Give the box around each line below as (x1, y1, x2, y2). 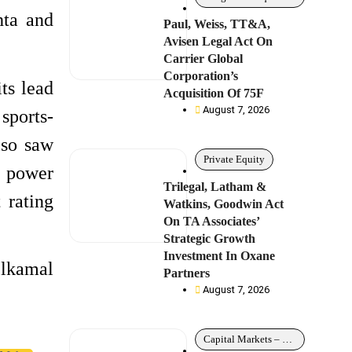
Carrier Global (163, 52, 244, 65)
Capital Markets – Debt (282, 333, 293, 345)
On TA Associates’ (163, 214, 260, 228)
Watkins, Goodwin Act (163, 197, 284, 211)
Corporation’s (163, 69, 239, 82)
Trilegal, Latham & (163, 180, 267, 193)
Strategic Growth (163, 232, 256, 245)
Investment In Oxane (163, 249, 276, 262)
